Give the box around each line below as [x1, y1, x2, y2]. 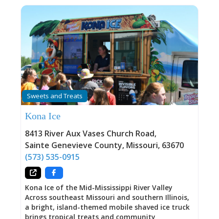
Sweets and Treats [26, 91, 83, 101]
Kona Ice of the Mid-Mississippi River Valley [24, 182, 173, 192]
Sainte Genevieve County [24, 140, 122, 151]
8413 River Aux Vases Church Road [24, 128, 154, 139]
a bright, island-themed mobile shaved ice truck [24, 202, 190, 212]
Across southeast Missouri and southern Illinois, [24, 192, 189, 202]
